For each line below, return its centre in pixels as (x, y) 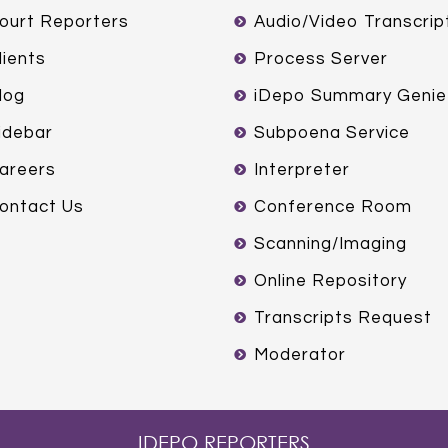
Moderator (300, 354)
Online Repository (330, 280)
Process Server (321, 58)
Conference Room (333, 206)
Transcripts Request (343, 317)
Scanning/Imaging (330, 243)
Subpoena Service (332, 132)
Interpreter (302, 169)
